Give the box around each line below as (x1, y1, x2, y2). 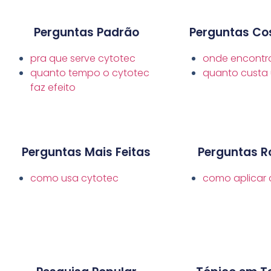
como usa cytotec (30, 171, 119, 186)
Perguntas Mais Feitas (22, 144, 151, 161)
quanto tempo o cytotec (30, 66, 149, 80)
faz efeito (30, 80, 76, 95)
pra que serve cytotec (30, 51, 135, 66)
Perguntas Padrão (33, 24, 139, 41)
